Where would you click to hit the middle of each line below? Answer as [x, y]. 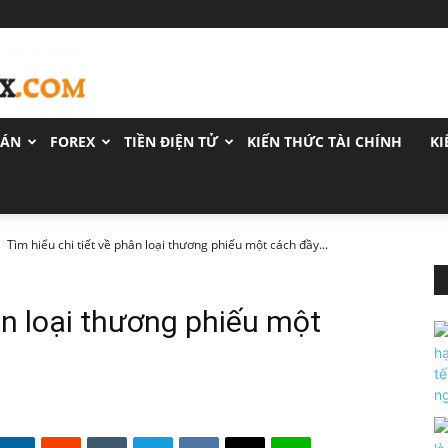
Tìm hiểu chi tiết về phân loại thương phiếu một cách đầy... [167, 244]
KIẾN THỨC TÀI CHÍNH [324, 141]
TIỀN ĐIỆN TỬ [171, 141]
